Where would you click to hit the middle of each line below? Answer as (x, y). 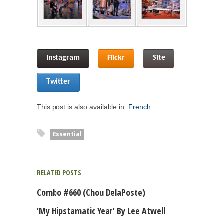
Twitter (58, 82)
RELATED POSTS (59, 173)
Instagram (63, 58)
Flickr (116, 58)
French (139, 107)
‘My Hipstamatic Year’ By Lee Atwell (101, 211)
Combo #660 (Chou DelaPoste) (91, 193)
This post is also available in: (83, 107)
